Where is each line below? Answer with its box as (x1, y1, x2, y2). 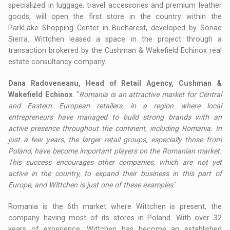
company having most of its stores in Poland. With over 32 (8, 213, 222, 222)
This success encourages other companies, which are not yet (8, 158, 222, 166)
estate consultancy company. (8, 57, 107, 66)
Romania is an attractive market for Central (79, 90, 222, 99)
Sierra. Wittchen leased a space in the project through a (8, 34, 222, 43)
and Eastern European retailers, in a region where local (8, 101, 222, 110)
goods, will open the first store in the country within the (8, 12, 222, 21)
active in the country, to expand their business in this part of (8, 169, 222, 178)
